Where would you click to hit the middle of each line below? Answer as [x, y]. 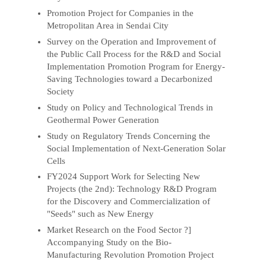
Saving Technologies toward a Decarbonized [130, 79]
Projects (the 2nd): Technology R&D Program [132, 189]
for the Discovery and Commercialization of [129, 202]
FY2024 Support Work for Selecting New [124, 177]
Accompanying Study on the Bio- [110, 243]
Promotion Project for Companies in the [121, 13]
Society [61, 91]
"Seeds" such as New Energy [101, 214]
